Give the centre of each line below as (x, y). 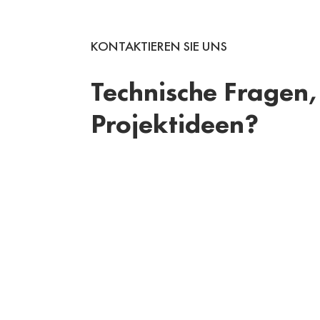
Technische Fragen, (204, 92)
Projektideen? (175, 124)
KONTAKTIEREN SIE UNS (159, 47)
